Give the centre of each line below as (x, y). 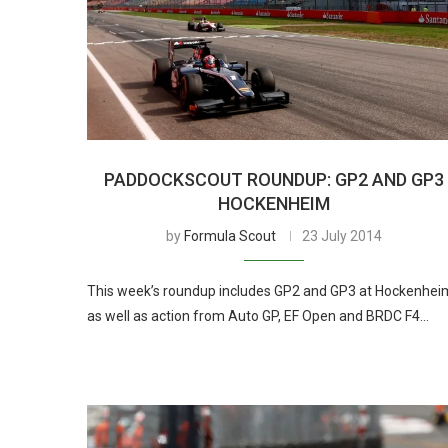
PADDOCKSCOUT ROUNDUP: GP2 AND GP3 (274, 179)
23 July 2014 (342, 235)
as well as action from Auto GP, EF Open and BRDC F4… (258, 315)
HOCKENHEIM (274, 203)
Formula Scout (230, 235)
